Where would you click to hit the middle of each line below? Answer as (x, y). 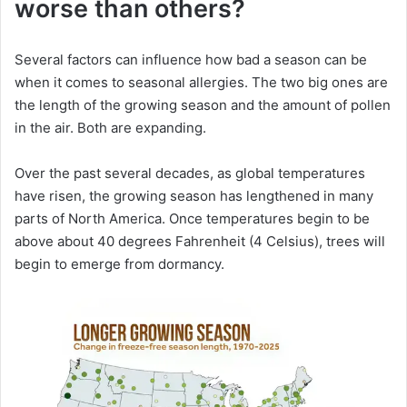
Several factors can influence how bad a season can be (191, 59)
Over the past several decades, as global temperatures (190, 173)
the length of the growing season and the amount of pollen (203, 104)
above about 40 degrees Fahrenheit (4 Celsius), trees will (200, 241)
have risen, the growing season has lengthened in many (194, 195)
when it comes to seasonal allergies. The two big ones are (201, 82)
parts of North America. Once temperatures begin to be (192, 218)
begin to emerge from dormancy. (119, 263)
